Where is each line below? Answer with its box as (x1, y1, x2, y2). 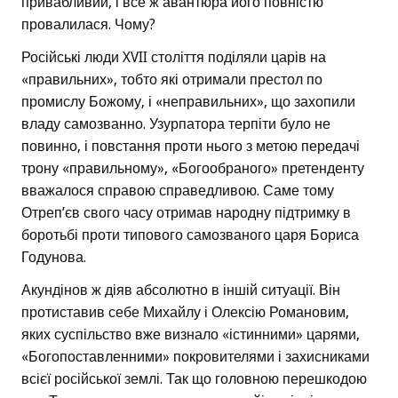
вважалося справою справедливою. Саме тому (21, 181, 334, 199)
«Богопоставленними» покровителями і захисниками (21, 347, 370, 365)
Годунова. (21, 248, 86, 266)
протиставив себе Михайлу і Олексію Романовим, (21, 303, 349, 321)
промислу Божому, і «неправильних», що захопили (21, 92, 355, 110)
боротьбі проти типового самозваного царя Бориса (21, 226, 359, 243)
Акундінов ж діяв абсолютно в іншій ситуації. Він (21, 281, 340, 298)
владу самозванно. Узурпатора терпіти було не (21, 115, 330, 132)
